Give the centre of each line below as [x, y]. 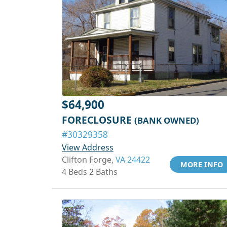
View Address [88, 147]
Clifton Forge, [89, 160]
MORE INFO [202, 164]
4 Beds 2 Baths [90, 172]
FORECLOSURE [98, 120]
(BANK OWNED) [167, 120]
